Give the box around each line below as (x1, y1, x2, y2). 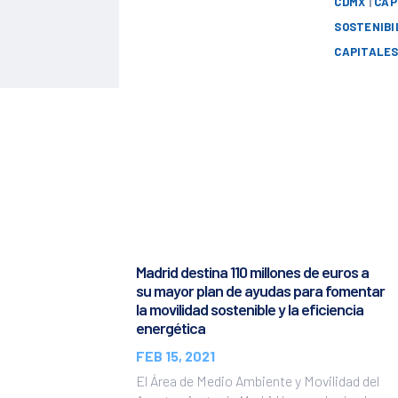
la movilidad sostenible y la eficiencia (136, 299, 364, 320)
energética (136, 318, 206, 338)
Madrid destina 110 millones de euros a (136, 262, 370, 283)
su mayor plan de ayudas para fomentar (136, 281, 386, 301)
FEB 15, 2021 (136, 347, 216, 365)
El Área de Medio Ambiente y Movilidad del (136, 372, 380, 390)
